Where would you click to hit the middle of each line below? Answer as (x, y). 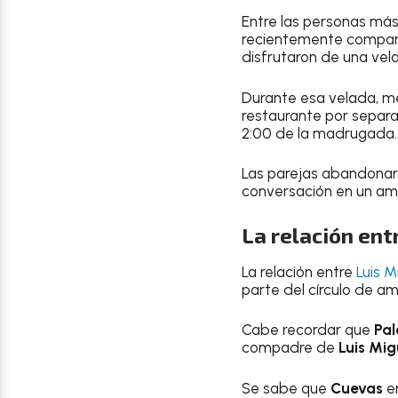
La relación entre (299, 271)
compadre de (290, 347)
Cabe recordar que (308, 330)
